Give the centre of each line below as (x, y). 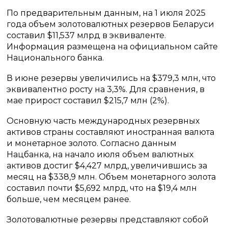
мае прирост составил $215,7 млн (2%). (88, 101)
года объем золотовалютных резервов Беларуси (111, 24)
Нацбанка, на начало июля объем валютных (100, 154)
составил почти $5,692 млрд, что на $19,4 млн (102, 188)
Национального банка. (55, 58)
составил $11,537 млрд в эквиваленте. (87, 35)
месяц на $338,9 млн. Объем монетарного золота (111, 177)
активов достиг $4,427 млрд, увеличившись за (107, 166)
